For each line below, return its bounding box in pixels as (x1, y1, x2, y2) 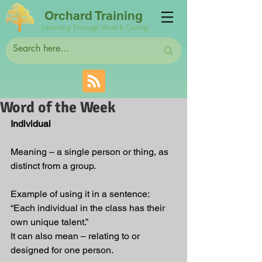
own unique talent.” (11, 216, 88, 227)
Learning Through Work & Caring (42, 23, 149, 32)
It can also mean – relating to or (11, 230, 142, 242)
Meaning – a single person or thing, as (11, 146, 171, 157)
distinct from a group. (11, 160, 96, 171)
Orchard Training (44, 8, 143, 23)
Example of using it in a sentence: (11, 188, 151, 199)
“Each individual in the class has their (11, 202, 167, 213)
